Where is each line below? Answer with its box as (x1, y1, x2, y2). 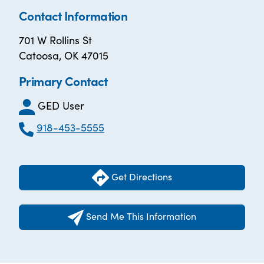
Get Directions (109, 169, 172, 183)
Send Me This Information (85, 209, 196, 223)
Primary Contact (19, 72, 108, 90)
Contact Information (19, 6, 128, 24)
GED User (38, 98, 84, 113)
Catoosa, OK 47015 (19, 48, 108, 62)
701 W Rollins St (19, 32, 92, 47)
